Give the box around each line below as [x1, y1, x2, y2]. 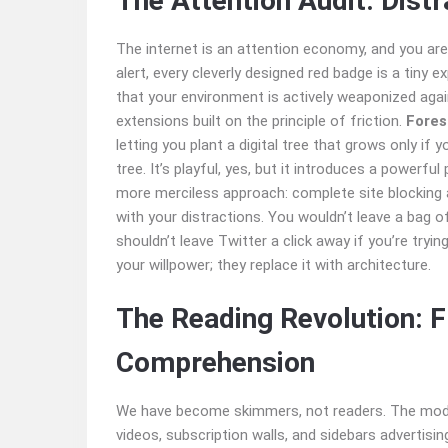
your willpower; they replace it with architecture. [116, 256, 431, 275]
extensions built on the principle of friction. [116, 112, 406, 131]
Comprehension [116, 346, 315, 380]
